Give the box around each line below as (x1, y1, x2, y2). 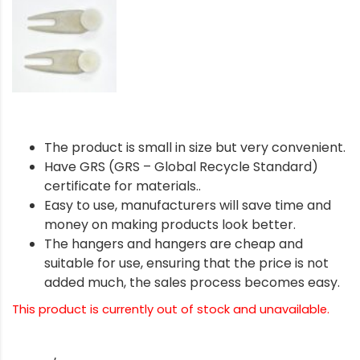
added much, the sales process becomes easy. (44, 272, 340, 292)
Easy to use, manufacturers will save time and (44, 195, 331, 215)
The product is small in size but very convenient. (44, 137, 346, 157)
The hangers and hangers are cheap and (44, 234, 303, 253)
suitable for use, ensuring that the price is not (44, 253, 329, 272)
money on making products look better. (44, 215, 296, 234)
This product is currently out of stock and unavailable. (12, 301, 329, 317)
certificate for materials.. (44, 176, 201, 195)
